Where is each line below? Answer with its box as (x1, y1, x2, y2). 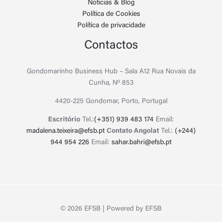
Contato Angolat (107, 127, 159, 135)
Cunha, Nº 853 (88, 79, 134, 87)
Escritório (48, 116, 80, 123)
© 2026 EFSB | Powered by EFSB (60, 206, 162, 213)
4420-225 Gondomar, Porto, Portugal (55, 98, 167, 105)
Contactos (84, 39, 138, 52)
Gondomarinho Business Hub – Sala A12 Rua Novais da (26, 68, 196, 75)
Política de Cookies (82, 10, 140, 18)
